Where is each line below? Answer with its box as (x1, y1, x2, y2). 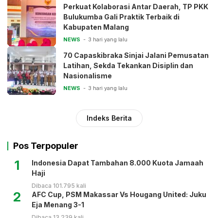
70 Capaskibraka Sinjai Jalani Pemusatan (63, 51, 209, 60)
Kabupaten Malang (63, 23, 129, 32)
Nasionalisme (63, 72, 112, 80)
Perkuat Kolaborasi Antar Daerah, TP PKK (63, 2, 208, 11)
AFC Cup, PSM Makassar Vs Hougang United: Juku (32, 190, 206, 199)
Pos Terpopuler (13, 141, 78, 151)
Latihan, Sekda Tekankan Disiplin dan (63, 61, 193, 70)
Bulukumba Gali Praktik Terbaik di (63, 13, 180, 21)
